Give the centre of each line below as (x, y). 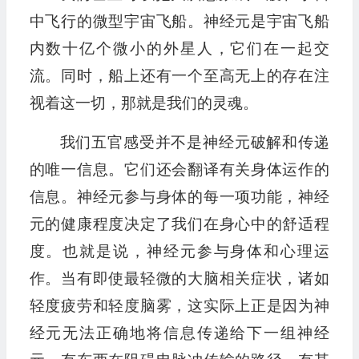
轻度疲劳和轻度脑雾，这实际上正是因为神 (179, 306)
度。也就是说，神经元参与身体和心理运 (179, 252)
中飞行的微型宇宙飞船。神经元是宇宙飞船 (179, 22)
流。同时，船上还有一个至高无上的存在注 (179, 76)
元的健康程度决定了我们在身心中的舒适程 (179, 224)
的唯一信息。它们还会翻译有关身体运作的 (179, 170)
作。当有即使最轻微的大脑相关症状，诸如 (179, 279)
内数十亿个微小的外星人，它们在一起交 (179, 49)
